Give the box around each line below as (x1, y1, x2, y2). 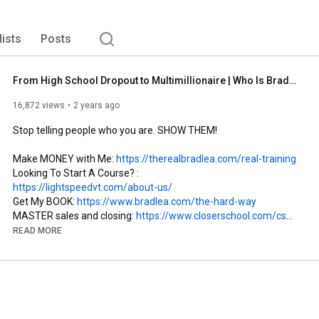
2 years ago (73, 100, 120, 110)
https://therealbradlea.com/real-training (116, 152, 296, 164)
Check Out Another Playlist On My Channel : (13, 295, 209, 307)
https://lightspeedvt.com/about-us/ (13, 181, 172, 193)
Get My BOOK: (13, 195, 77, 207)
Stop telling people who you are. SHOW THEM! (13, 124, 217, 136)
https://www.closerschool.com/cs (136, 209, 286, 221)
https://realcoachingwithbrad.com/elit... (13, 238, 189, 250)
